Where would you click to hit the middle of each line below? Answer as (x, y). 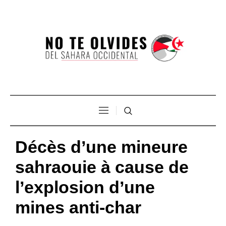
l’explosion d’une (85, 187)
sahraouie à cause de (102, 167)
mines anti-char (78, 207)
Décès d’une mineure (101, 147)
